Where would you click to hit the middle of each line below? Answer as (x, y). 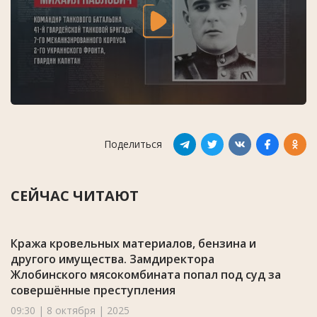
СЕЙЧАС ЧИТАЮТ (75, 195)
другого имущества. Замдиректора (113, 259)
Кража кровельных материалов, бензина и (133, 243)
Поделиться (133, 144)
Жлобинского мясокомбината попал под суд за (146, 274)
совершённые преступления (93, 290)
